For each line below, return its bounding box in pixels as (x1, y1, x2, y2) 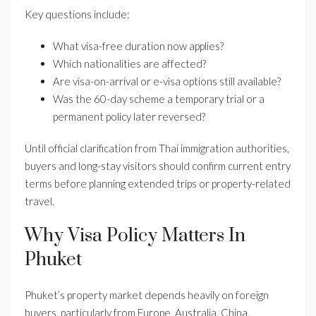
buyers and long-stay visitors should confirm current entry (25, 159, 291, 173)
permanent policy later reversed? (53, 110, 205, 123)
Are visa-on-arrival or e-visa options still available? (53, 75, 281, 88)
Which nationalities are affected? (53, 57, 206, 71)
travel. (25, 195, 54, 208)
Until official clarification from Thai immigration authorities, (25, 142, 289, 155)
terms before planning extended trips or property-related (25, 177, 291, 190)
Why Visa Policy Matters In (25, 224, 245, 248)
